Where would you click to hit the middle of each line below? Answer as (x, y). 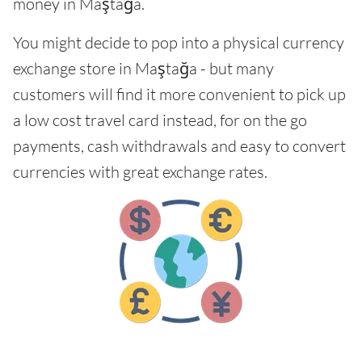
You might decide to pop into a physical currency (179, 42)
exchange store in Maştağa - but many (143, 68)
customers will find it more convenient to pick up (179, 94)
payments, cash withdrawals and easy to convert (179, 146)
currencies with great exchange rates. (140, 172)
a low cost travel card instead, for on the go (160, 120)
